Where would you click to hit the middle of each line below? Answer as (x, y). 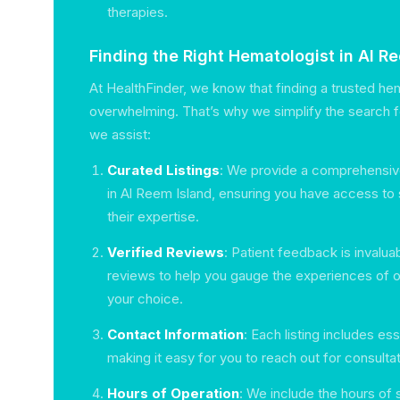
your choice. (145, 299)
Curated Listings (163, 170)
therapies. (137, 12)
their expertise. (153, 217)
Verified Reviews (166, 252)
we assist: (120, 134)
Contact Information (175, 334)
